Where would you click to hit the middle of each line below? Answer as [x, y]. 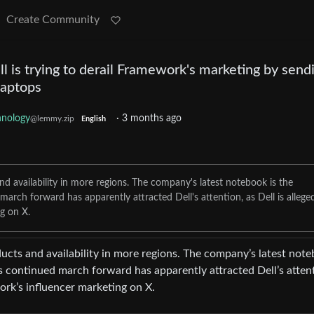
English [94, 119]
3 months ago [152, 118]
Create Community [53, 20]
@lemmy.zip [52, 118]
